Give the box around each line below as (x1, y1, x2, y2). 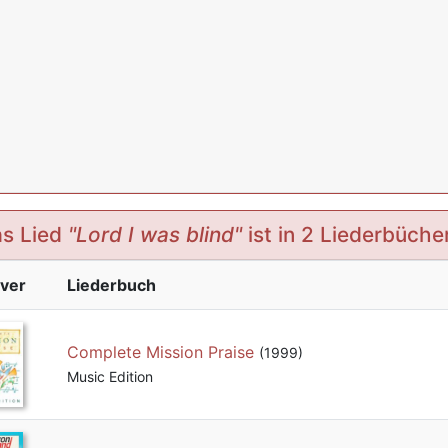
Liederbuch (66, 275, 156, 296)
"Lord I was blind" (67, 222, 242, 248)
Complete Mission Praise (66, 342, 254, 363)
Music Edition (66, 368, 153, 386)
